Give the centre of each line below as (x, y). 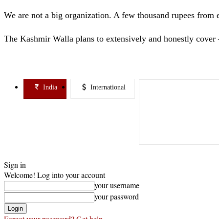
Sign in (15, 164)
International (108, 87)
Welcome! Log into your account (55, 175)
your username (117, 185)
